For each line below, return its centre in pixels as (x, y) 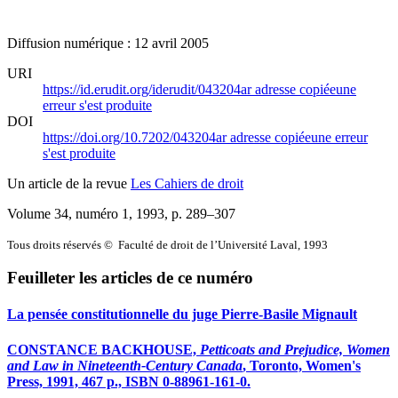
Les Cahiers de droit (187, 183)
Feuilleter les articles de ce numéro (130, 278)
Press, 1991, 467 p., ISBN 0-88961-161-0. (129, 381)
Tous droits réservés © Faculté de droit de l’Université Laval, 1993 (167, 244)
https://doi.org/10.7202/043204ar (136, 137)
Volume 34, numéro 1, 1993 (86, 213)
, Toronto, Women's (302, 365)
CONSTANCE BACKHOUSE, (103, 349)
